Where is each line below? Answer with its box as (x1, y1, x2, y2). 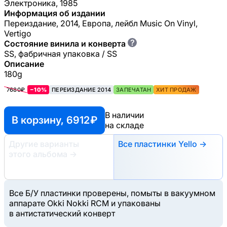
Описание (4, 58, 44, 69)
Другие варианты (9, 138, 79, 149)
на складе (105, 120, 144, 131)
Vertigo (4, 28, 31, 39)
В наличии (105, 110, 144, 121)
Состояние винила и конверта (4, 38, 126, 49)
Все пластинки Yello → (118, 138, 207, 149)
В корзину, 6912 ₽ (12, 113, 97, 126)
